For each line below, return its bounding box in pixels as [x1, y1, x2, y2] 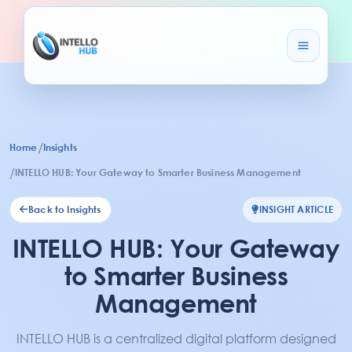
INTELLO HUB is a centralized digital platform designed [16, 331, 336, 346]
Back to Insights [28, 203, 101, 215]
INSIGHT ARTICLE [258, 203, 333, 215]
